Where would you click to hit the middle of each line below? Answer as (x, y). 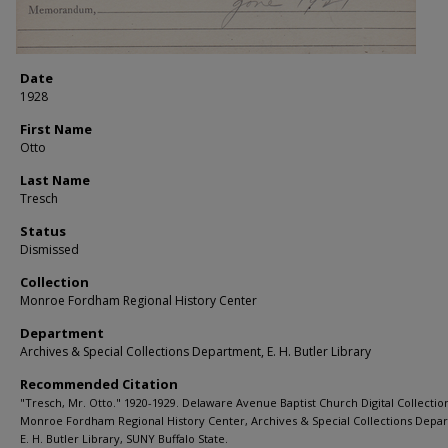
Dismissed (49, 249)
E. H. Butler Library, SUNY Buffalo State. (124, 438)
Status (43, 231)
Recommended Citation (99, 384)
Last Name (55, 180)
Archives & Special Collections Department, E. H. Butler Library (195, 351)
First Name (56, 129)
